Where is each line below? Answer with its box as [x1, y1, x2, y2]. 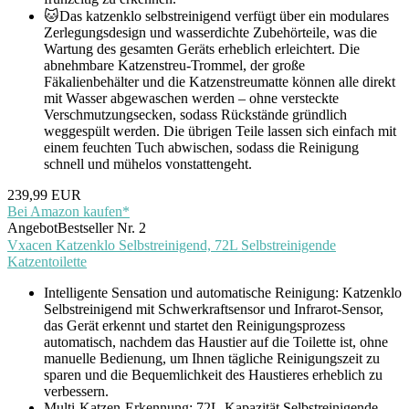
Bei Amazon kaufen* [7, 204, 130, 220]
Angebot [7, 220, 58, 236]
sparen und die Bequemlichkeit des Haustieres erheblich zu [44, 367, 383, 383]
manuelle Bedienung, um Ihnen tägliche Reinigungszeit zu [44, 351, 380, 367]
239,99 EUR [7, 187, 81, 204]
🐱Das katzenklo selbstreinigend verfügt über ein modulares [44, 8, 389, 25]
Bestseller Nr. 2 [58, 220, 146, 236]
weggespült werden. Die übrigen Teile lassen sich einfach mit [44, 123, 396, 140]
